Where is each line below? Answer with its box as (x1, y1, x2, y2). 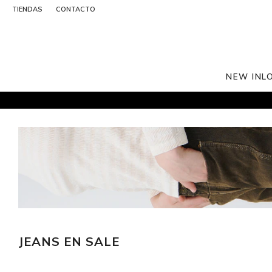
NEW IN (226, 71, 262, 81)
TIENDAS (12, 5, 42, 13)
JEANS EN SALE (18, 233, 120, 249)
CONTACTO (56, 5, 95, 13)
